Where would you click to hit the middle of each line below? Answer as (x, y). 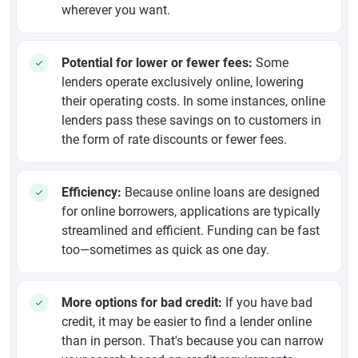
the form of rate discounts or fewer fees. (174, 140)
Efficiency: (91, 193)
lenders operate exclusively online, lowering (183, 82)
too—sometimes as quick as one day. (165, 250)
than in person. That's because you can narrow (193, 341)
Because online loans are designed (221, 193)
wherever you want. (116, 10)
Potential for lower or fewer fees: (157, 63)
